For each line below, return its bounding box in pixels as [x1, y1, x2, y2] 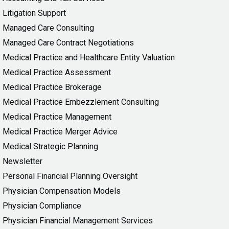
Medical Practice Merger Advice [3, 127, 118, 137]
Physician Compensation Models [3, 186, 121, 196]
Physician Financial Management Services [3, 216, 153, 226]
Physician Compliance [3, 201, 81, 211]
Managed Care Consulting [3, 23, 94, 33]
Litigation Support [3, 8, 66, 18]
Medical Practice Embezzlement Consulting [3, 97, 159, 107]
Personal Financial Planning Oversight [3, 171, 138, 181]
